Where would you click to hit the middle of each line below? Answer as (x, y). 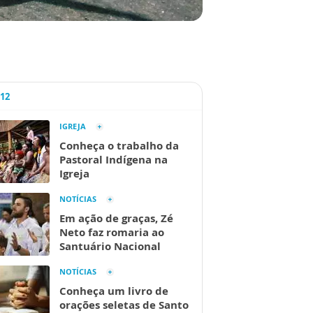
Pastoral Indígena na (114, 160)
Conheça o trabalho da (119, 146)
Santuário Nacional (110, 246)
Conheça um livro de (114, 291)
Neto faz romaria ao (112, 232)
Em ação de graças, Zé (116, 218)
